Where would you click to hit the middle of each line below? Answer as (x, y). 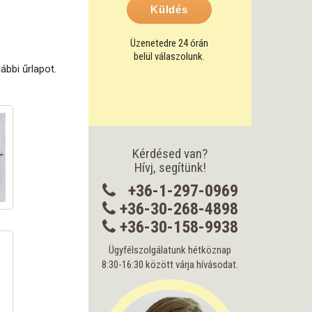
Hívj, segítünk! (170, 167)
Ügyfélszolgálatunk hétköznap (170, 250)
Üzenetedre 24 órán (169, 43)
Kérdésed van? (170, 154)
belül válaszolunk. (169, 56)
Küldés (169, 9)
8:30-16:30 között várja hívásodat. (170, 265)
